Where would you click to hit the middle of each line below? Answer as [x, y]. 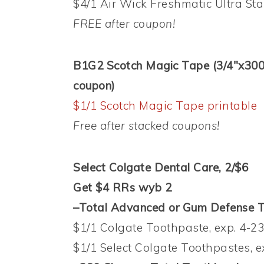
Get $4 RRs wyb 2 [122, 188]
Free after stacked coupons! [146, 126]
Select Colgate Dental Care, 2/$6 [161, 168]
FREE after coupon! [124, 24]
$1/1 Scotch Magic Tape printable [165, 106]
